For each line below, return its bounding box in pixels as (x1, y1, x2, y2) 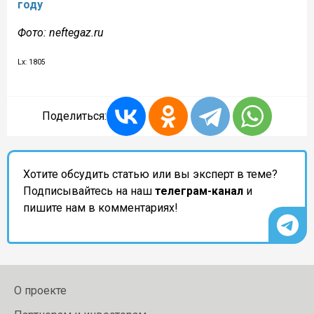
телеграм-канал (155, 184, 243, 198)
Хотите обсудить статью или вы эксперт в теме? (23, 167, 278, 181)
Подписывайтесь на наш (23, 184, 155, 198)
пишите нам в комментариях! (23, 200, 178, 214)
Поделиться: (42, 109, 107, 123)
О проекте (14, 284, 67, 297)
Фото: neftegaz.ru (18, 25, 104, 39)
